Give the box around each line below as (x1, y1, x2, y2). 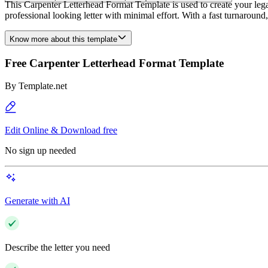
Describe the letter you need (5, 242, 110, 253)
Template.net (19, 81, 67, 92)
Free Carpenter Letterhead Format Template (5, 56, 224, 69)
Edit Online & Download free (5, 125, 117, 136)
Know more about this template (10, 35, 117, 44)
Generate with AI (5, 196, 70, 206)
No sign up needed (5, 145, 76, 156)
